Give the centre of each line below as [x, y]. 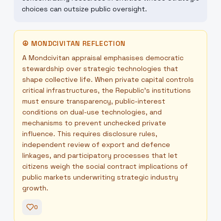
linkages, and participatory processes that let [100, 155]
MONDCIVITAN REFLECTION [78, 43]
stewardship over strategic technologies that [100, 69]
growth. [35, 188]
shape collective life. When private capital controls [108, 79]
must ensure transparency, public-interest [94, 101]
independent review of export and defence [96, 145]
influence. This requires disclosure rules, [90, 134]
